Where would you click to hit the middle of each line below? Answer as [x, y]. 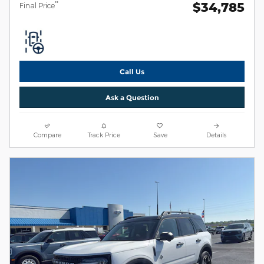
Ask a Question [132, 97]
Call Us [132, 71]
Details [217, 135]
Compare [48, 135]
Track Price [104, 135]
